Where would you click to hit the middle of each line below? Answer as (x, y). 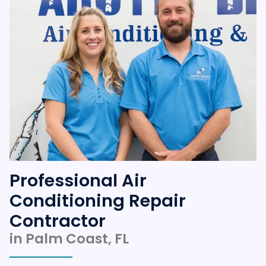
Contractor (58, 221)
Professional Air (78, 181)
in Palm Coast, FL (69, 239)
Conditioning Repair (98, 201)
